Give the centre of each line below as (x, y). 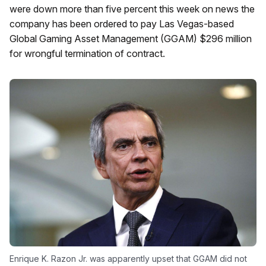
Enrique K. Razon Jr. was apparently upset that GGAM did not (128, 259)
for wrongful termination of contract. (87, 53)
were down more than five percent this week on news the (132, 9)
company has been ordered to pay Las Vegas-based (122, 24)
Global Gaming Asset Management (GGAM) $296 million (131, 39)
